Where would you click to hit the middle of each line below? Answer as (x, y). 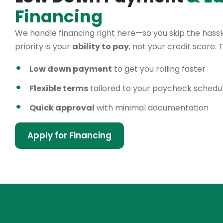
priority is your (44, 46)
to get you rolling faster (159, 69)
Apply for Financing (69, 135)
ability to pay (101, 46)
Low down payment (71, 69)
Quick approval (62, 108)
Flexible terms (59, 88)
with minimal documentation (152, 108)
